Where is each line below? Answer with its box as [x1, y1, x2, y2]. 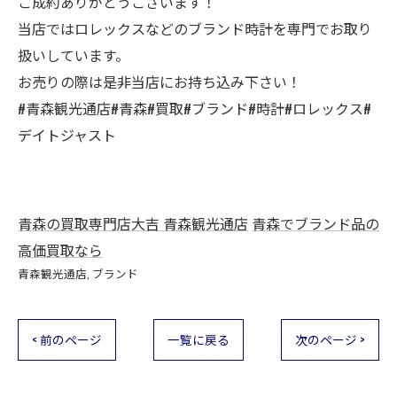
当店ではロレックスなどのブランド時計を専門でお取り [18, 18, 372, 39]
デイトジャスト [18, 124, 116, 145]
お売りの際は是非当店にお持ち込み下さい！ [18, 71, 301, 92]
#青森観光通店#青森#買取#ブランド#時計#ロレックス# [18, 97, 371, 119]
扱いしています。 [18, 44, 129, 66]
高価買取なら [18, 239, 103, 261]
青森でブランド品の [252, 213, 379, 234]
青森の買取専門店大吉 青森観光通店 [18, 213, 248, 234]
